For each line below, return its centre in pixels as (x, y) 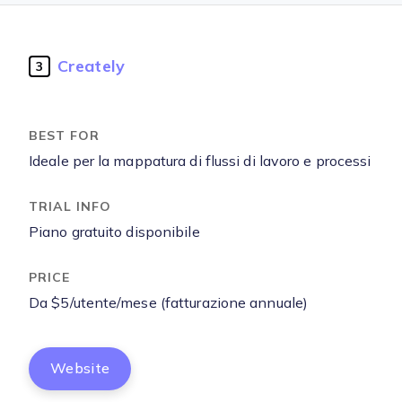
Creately (91, 66)
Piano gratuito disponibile (114, 232)
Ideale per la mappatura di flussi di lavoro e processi (200, 161)
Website (80, 368)
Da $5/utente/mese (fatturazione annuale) (168, 303)
